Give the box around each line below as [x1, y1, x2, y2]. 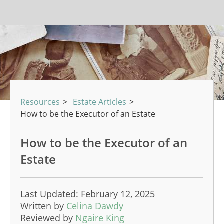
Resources [20, 96, 60, 107]
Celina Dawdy [66, 200, 123, 212]
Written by [20, 200, 66, 212]
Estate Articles [73, 96, 126, 107]
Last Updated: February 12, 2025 [20, 188, 155, 200]
